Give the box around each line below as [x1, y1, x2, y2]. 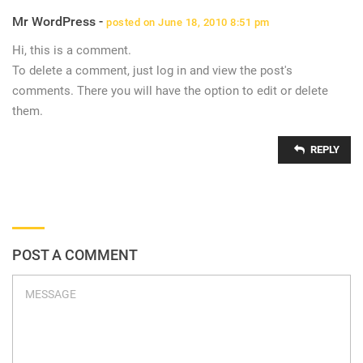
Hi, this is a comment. [12, 43, 131, 58]
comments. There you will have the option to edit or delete [12, 83, 328, 98]
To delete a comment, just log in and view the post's [12, 63, 293, 78]
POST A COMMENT [12, 246, 138, 263]
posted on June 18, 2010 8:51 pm [106, 16, 270, 28]
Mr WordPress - [12, 14, 106, 29]
